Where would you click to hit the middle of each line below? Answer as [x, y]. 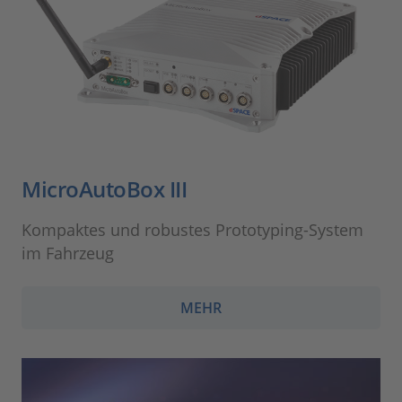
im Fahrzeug [68, 253]
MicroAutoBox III [104, 189]
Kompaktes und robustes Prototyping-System [192, 230]
